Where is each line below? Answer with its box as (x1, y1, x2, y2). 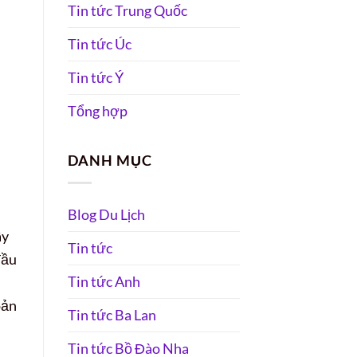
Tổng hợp (67, 101, 127, 120)
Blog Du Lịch (67, 206, 145, 224)
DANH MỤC (67, 151, 152, 169)
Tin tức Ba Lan (67, 306, 156, 324)
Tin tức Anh (67, 273, 140, 291)
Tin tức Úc (67, 34, 131, 53)
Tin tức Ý (67, 68, 124, 86)
